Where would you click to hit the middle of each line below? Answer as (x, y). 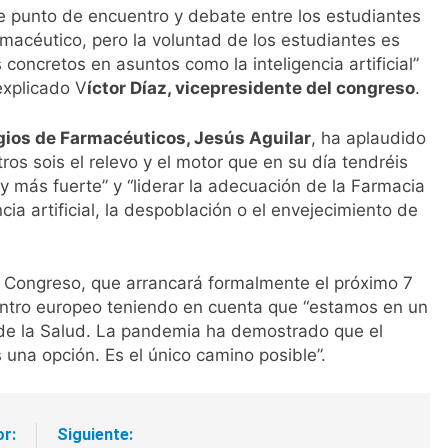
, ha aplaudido (368, 137)
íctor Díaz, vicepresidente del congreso (251, 88)
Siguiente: (95, 434)
